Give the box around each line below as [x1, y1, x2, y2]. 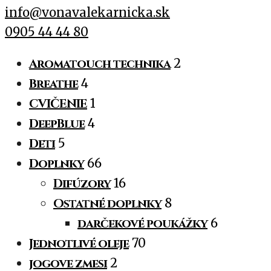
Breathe [29, 76, 78, 93]
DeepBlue [29, 116, 85, 132]
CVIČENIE [29, 96, 87, 113]
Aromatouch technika [29, 56, 171, 73]
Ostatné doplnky [53, 195, 162, 212]
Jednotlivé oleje [29, 235, 129, 252]
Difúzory [53, 175, 111, 192]
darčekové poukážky [77, 215, 207, 232]
